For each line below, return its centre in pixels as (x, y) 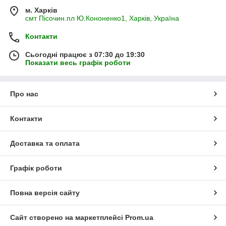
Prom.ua (139, 218)
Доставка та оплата (45, 144)
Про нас (24, 94)
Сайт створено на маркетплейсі (68, 218)
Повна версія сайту (45, 193)
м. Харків (41, 10)
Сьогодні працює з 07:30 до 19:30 (85, 55)
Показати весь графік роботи (78, 63)
